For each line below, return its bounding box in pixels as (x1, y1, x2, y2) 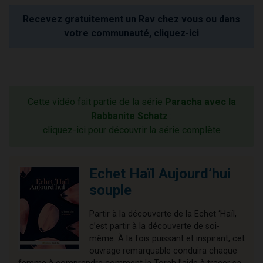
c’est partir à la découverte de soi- (89, 221, 220, 232)
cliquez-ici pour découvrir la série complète (42, 124, 221, 136)
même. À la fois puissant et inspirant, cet (89, 234, 245, 244)
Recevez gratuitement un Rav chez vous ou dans (23, 14, 240, 25)
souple (89, 182, 131, 199)
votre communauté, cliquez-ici (64, 28, 199, 39)
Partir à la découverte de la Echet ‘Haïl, (89, 209, 237, 220)
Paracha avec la (164, 96, 236, 108)
